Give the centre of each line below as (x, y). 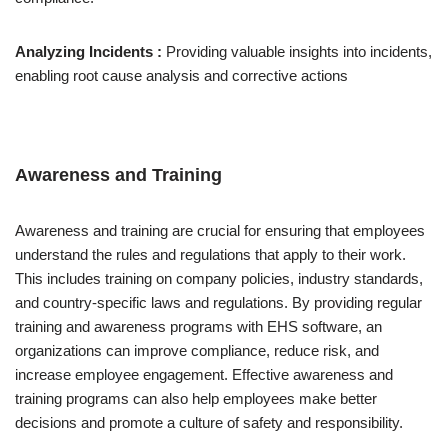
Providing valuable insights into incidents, (299, 52)
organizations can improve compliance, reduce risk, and (197, 351)
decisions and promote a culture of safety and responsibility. (209, 423)
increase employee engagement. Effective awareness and (204, 375)
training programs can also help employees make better (196, 399)
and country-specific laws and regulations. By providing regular (218, 303)
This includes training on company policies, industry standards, (219, 279)
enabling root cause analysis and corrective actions (181, 76)
